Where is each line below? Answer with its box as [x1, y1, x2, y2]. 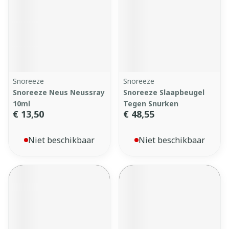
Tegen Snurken [123, 99, 178, 108]
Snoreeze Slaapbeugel [123, 87, 204, 97]
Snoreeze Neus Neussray [13, 87, 105, 97]
